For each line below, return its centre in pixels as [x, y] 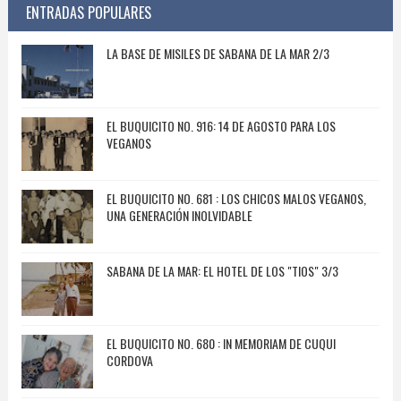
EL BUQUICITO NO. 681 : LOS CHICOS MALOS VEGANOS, [236, 199]
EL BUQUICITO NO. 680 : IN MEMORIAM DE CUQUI [221, 344]
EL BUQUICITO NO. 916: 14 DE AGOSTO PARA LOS [221, 126]
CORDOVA [129, 361]
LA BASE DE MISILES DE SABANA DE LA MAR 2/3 [218, 54]
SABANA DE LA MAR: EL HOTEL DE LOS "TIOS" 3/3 [222, 271]
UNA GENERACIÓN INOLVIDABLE [179, 216]
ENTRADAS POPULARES [88, 13]
